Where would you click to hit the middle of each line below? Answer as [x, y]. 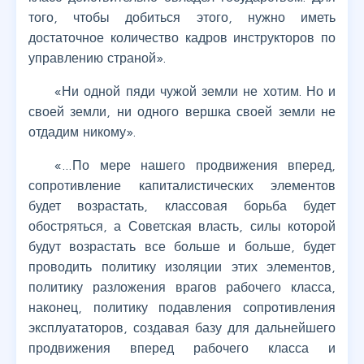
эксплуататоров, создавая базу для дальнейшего [182, 328]
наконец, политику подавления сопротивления [182, 308]
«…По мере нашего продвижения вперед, [195, 165]
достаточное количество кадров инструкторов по [182, 38]
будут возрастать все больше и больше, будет [182, 247]
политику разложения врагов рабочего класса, [182, 287]
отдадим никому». [82, 132]
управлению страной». [97, 58]
